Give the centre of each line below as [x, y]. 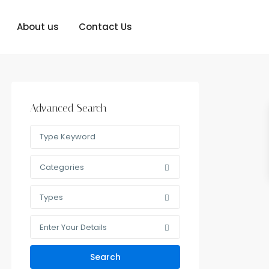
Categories [62, 168]
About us [38, 27]
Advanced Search [68, 108]
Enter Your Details [73, 228]
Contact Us [106, 27]
